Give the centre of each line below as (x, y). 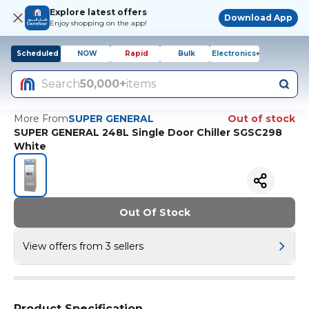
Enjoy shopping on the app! (98, 23)
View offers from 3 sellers (83, 246)
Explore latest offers (98, 12)
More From (41, 119)
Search (61, 84)
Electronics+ (236, 53)
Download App (258, 18)
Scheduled (37, 53)
